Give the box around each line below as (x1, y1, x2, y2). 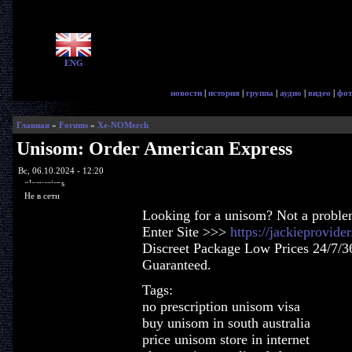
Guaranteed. (141, 257, 211, 273)
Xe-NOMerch (97, 120, 148, 130)
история (208, 88, 240, 97)
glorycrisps (24, 178, 64, 188)
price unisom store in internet (141, 332, 310, 347)
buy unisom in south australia (141, 315, 310, 331)
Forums (58, 120, 88, 130)
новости (170, 88, 202, 97)
